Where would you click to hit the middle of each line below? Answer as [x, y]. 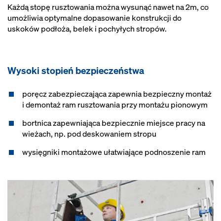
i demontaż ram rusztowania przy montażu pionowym [115, 105]
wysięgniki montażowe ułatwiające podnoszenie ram [114, 152]
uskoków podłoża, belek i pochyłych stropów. [87, 29]
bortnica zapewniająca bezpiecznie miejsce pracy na [114, 123]
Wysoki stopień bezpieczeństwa [76, 70]
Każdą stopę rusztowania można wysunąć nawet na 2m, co [108, 7]
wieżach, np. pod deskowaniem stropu [89, 134]
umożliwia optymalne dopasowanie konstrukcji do [94, 18]
